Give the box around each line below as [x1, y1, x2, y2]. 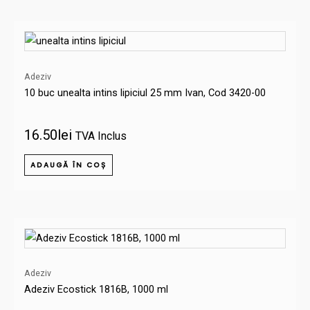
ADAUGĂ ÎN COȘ [30, 160, 107, 171]
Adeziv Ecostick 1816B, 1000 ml [24, 283, 168, 296]
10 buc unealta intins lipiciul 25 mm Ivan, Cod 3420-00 [24, 86, 266, 99]
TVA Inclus [75, 129, 127, 143]
